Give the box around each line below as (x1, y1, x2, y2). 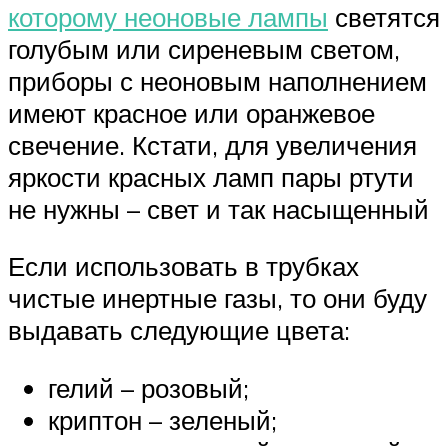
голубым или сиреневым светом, (8, 32, 400, 65)
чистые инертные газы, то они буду (8, 282, 427, 315)
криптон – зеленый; (48, 404, 277, 437)
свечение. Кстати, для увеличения (8, 128, 417, 161)
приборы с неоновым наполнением (8, 64, 427, 97)
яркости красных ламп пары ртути (8, 160, 414, 193)
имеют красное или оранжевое (8, 96, 375, 129)
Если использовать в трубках (8, 250, 359, 283)
